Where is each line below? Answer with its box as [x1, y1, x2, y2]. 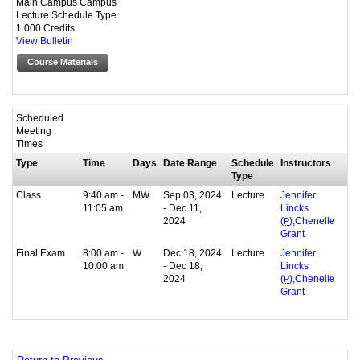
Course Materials [27, 56, 98, 67]
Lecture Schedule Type [16, 9, 117, 20]
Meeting [16, 125, 51, 137]
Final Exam [16, 247, 65, 259]
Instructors [280, 157, 331, 169]
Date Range [163, 157, 217, 169]
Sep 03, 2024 [163, 190, 222, 201]
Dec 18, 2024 [163, 247, 222, 259]
